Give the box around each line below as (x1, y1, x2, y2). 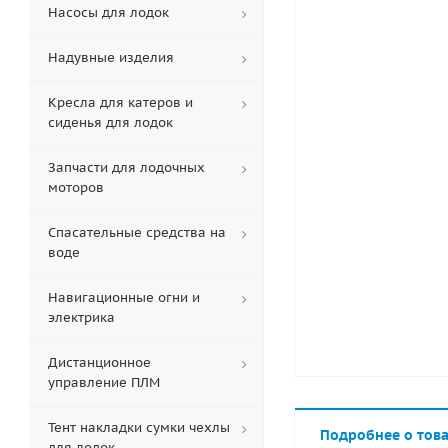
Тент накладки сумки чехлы (48, 419, 230, 436)
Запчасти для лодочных (48, 159, 205, 176)
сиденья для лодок (48, 114, 173, 131)
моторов (48, 179, 104, 196)
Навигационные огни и (48, 289, 200, 306)
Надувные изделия (48, 49, 174, 66)
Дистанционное (48, 354, 151, 371)
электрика (48, 309, 115, 326)
